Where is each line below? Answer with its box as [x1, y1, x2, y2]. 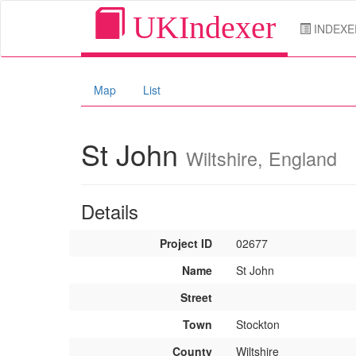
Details [81, 197, 138, 225]
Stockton [236, 316, 280, 332]
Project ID [160, 235, 212, 251]
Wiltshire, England [186, 145, 337, 172]
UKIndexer [125, 10, 276, 45]
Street [180, 289, 212, 305]
